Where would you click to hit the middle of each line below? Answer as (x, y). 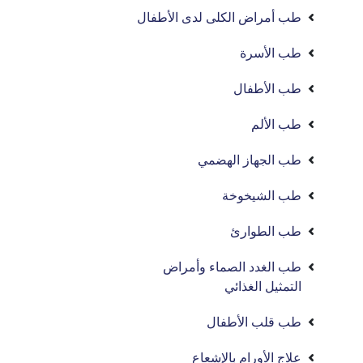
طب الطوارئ (266, 231)
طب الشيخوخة (262, 196)
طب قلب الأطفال (254, 322)
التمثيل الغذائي (263, 286)
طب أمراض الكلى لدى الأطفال (220, 17)
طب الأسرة (271, 53)
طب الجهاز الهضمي (250, 160)
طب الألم (277, 124)
